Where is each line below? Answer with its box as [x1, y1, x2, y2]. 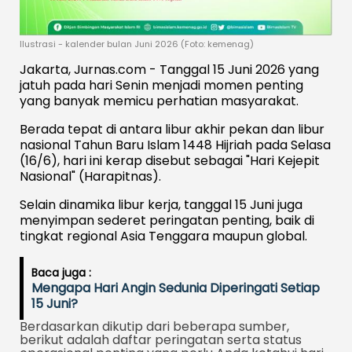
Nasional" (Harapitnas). [20, 167, 161, 185]
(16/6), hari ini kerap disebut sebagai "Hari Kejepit [20, 151, 320, 170]
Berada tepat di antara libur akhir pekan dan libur [20, 119, 324, 138]
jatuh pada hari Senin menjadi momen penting [20, 75, 303, 94]
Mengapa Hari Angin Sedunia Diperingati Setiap [31, 278, 320, 297]
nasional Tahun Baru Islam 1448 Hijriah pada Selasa [20, 135, 331, 154]
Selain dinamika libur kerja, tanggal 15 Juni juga [20, 195, 302, 214]
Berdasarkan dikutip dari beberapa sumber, [20, 317, 289, 335]
